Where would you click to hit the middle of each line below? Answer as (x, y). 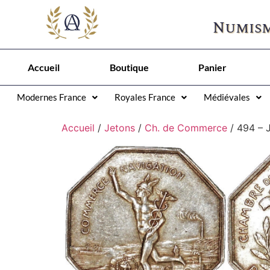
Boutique (129, 67)
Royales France (145, 97)
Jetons (120, 128)
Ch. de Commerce (186, 128)
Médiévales (227, 97)
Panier (212, 67)
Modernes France (52, 97)
